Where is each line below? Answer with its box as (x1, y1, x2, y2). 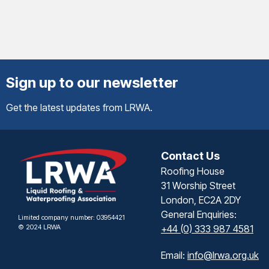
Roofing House (161, 165, 225, 177)
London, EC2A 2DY (161, 194, 241, 206)
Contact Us (161, 150, 220, 162)
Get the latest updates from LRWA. (6, 101, 153, 113)
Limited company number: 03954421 (18, 213, 125, 222)
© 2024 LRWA (18, 222, 61, 231)
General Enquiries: (161, 208, 237, 220)
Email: (161, 249, 187, 261)
